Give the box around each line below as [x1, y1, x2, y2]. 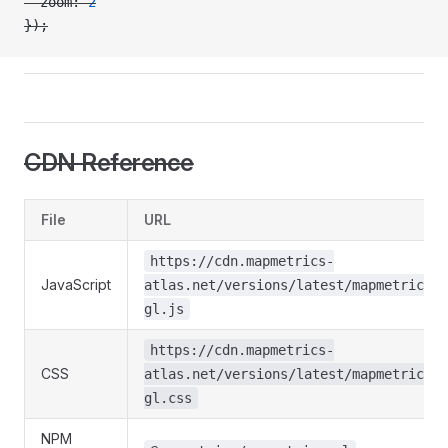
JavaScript [41, 276, 111, 293]
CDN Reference [24, 148, 194, 177]
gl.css [144, 390, 192, 406]
